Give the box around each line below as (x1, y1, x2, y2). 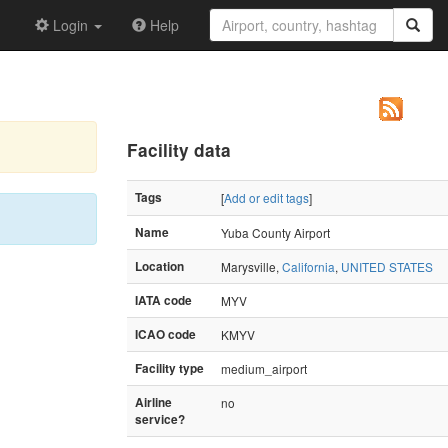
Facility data (127, 137, 231, 162)
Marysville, (221, 257, 282, 275)
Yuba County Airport (221, 223, 330, 241)
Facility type (135, 359, 204, 377)
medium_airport (221, 359, 307, 377)
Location (135, 257, 184, 275)
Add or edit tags (224, 188, 309, 206)
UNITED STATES (341, 257, 433, 275)
